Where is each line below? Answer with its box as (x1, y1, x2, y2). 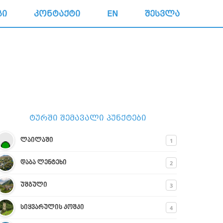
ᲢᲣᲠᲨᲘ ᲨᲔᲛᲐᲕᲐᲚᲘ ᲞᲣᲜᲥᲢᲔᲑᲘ (29, 113, 146, 122)
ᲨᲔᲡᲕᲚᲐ (145, 9, 180, 18)
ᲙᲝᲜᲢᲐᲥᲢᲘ (34, 9, 80, 18)
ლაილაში (20, 137, 53, 144)
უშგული (20, 182, 47, 189)
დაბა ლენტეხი (20, 159, 67, 166)
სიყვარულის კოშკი (20, 204, 84, 211)
